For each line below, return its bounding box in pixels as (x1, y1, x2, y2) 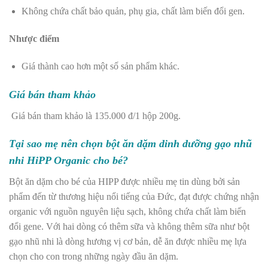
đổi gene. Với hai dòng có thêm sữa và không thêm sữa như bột (9, 221, 249, 232)
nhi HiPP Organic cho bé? (9, 154, 131, 167)
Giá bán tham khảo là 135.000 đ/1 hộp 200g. (9, 110, 181, 121)
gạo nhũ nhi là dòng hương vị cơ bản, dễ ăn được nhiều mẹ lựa (9, 236, 246, 247)
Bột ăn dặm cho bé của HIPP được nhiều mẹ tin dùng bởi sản (9, 176, 240, 187)
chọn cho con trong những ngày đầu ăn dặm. (9, 251, 181, 262)
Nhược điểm (9, 33, 62, 44)
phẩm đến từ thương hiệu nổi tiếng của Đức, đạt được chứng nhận (9, 191, 259, 202)
